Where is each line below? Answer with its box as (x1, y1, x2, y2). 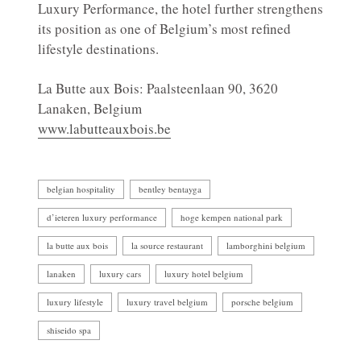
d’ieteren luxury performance (47, 210, 157, 223)
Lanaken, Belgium (38, 98, 142, 118)
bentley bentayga (139, 182, 201, 195)
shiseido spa (47, 323, 91, 336)
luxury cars (99, 267, 141, 280)
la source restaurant (131, 239, 203, 251)
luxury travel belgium (127, 295, 208, 308)
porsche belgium (231, 295, 293, 308)
